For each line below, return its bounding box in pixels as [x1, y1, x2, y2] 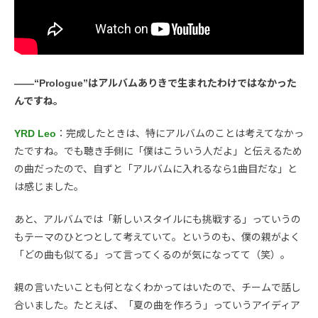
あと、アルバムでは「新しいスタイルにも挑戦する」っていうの [14, 214, 301, 226]
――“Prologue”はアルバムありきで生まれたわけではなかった [14, 77, 297, 89]
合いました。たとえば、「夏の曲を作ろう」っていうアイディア [14, 300, 300, 312]
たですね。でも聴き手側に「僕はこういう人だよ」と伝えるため [14, 146, 302, 158]
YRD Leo [14, 128, 56, 140]
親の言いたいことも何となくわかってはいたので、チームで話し [14, 282, 301, 294]
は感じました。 [14, 181, 84, 193]
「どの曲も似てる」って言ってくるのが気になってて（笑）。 [14, 249, 290, 261]
